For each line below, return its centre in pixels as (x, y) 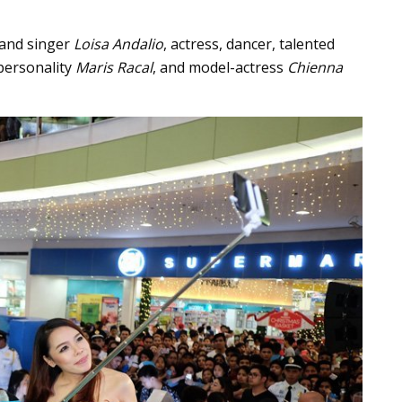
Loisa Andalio (118, 44)
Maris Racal (114, 67)
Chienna (315, 67)
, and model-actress (220, 67)
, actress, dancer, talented (249, 44)
